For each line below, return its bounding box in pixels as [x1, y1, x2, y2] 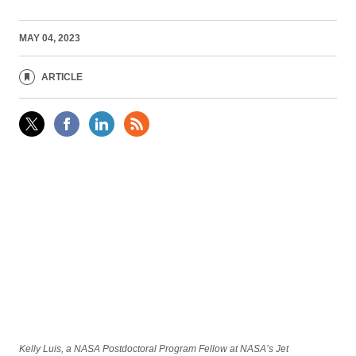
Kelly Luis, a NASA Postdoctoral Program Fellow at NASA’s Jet [19, 342, 288, 354]
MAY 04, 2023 [19, 32, 80, 44]
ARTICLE [41, 71, 83, 83]
